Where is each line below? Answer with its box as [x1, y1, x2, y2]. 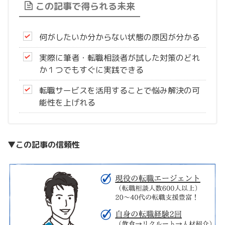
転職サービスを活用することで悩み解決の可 [39, 84, 200, 96]
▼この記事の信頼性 [8, 139, 80, 150]
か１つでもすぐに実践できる [39, 64, 144, 75]
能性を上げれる [39, 96, 95, 108]
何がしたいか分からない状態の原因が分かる [39, 31, 200, 43]
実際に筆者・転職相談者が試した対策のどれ [39, 52, 200, 63]
